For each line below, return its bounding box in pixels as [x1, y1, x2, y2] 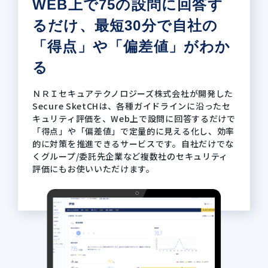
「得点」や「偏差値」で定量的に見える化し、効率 [32, 124, 235, 137]
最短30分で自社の [94, 17, 218, 33]
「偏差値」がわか [108, 38, 231, 54]
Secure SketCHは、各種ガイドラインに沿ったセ [32, 99, 231, 112]
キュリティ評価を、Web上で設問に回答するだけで [32, 112, 236, 124]
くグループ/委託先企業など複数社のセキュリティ [32, 150, 229, 162]
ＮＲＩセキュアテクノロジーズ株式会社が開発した [32, 87, 234, 99]
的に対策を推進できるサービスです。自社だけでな [32, 137, 234, 150]
